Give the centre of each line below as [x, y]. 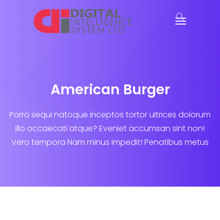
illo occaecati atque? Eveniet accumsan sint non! [110, 128]
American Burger [110, 90]
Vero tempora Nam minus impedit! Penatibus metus [110, 142]
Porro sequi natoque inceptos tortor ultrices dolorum [110, 115]
